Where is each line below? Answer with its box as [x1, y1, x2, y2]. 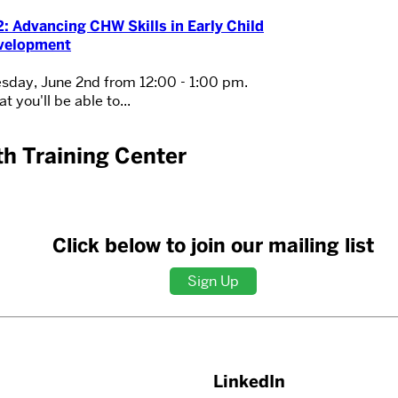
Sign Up [187, 271, 239, 291]
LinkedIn [213, 370, 285, 393]
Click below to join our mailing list [52, 232, 374, 259]
